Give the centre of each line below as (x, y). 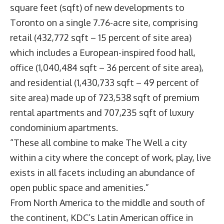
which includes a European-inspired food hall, (103, 53)
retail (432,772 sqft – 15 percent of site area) (101, 38)
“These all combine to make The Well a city (98, 143)
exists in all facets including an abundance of (102, 173)
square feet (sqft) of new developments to (97, 8)
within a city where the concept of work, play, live (110, 158)
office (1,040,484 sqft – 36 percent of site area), (107, 68)
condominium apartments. (66, 128)
